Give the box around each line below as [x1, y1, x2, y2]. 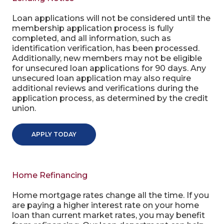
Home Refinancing [11, 170, 87, 180]
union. [11, 103, 36, 113]
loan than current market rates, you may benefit [11, 210, 205, 220]
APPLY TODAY [31, 130, 76, 138]
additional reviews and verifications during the [11, 83, 198, 93]
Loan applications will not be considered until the [11, 13, 210, 23]
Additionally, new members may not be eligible [11, 53, 202, 63]
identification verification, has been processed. [11, 43, 199, 53]
